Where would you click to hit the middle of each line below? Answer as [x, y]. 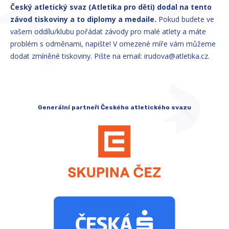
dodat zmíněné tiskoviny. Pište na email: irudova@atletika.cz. [110, 56]
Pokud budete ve [185, 19]
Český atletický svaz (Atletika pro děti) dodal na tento [111, 7]
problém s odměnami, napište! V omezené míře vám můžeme [113, 44]
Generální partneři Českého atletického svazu [114, 107]
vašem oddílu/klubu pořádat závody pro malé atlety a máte [108, 31]
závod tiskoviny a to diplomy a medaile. [83, 19]
